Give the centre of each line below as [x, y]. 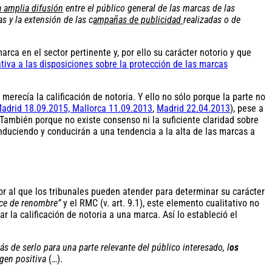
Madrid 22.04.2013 [193, 108]
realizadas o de [212, 19]
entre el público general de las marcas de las [149, 8]
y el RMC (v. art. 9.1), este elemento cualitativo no [160, 203]
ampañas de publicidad [138, 19]
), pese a [247, 108]
